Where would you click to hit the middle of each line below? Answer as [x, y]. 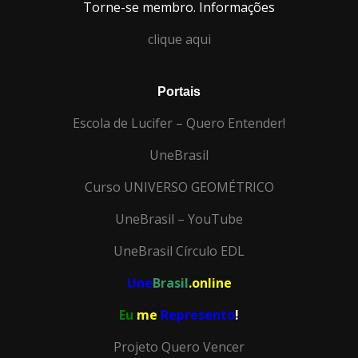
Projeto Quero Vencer [179, 346]
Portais [179, 91]
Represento [198, 314]
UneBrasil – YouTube [179, 219]
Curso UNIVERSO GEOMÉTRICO [179, 187]
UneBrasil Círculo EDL [179, 251]
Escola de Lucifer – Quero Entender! [179, 123]
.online [210, 282]
